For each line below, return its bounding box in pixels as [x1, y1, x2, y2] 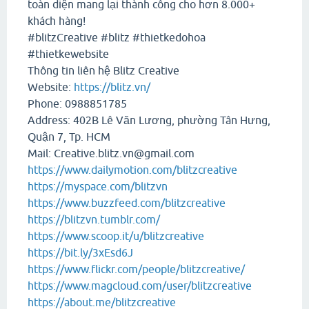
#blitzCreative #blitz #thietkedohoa [28, 31, 206, 44]
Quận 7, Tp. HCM [28, 130, 110, 143]
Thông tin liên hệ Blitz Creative [28, 64, 179, 77]
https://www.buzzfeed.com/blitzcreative [28, 197, 226, 210]
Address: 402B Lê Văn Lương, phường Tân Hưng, [28, 114, 270, 127]
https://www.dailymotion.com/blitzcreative [28, 163, 237, 177]
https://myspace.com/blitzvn [28, 180, 168, 193]
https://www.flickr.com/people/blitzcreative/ [28, 263, 245, 276]
